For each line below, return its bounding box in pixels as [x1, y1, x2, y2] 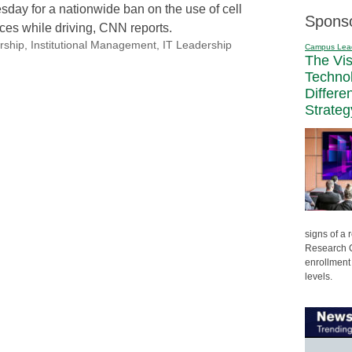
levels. [305, 270, 332, 282]
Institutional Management [30, 38, 156, 51]
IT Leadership [162, 38, 232, 51]
